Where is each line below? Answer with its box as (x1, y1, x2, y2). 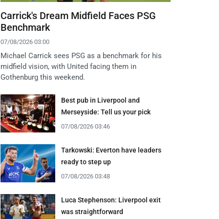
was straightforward (61, 208, 123, 216)
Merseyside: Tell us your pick (61, 108, 151, 116)
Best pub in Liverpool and (61, 96, 140, 105)
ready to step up (61, 158, 111, 166)
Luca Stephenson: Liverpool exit (61, 196, 161, 204)
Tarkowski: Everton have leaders (61, 146, 161, 154)
